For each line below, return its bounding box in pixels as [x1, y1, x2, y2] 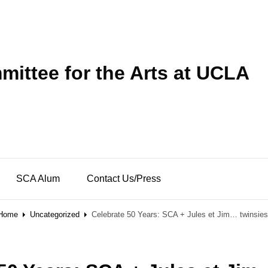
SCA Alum [16, 173, 60, 184]
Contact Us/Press [87, 173, 161, 184]
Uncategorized [30, 210, 80, 219]
